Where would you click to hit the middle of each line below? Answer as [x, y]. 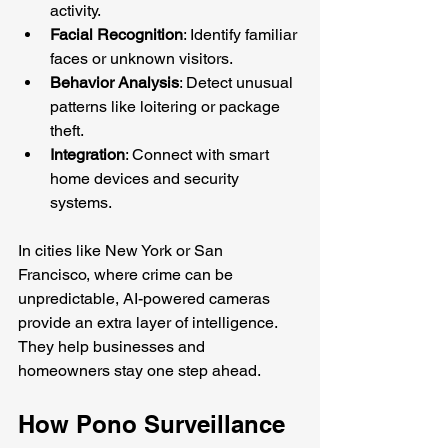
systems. [81, 202]
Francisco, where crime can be [127, 274]
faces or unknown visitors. [141, 58]
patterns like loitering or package [167, 106]
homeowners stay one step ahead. [139, 370]
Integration [87, 154]
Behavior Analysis [114, 82]
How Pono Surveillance [155, 423]
